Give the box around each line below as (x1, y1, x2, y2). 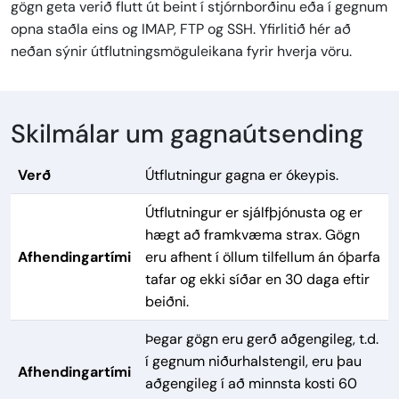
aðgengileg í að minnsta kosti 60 (145, 374, 357, 394)
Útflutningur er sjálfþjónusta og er (145, 203, 362, 223)
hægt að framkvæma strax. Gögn (145, 225, 360, 245)
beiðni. (145, 292, 189, 312)
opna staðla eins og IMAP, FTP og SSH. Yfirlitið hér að (11, 20, 351, 39)
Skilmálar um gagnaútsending (11, 118, 363, 151)
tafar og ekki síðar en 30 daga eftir (145, 270, 370, 289)
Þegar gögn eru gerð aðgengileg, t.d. (145, 330, 379, 349)
